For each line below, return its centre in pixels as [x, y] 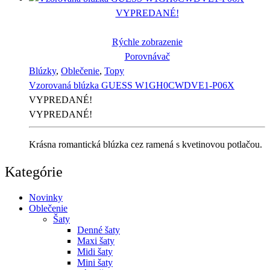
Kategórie [34, 172]
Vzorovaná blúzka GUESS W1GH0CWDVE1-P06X [132, 86]
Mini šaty [95, 263]
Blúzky [42, 71]
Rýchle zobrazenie [147, 42]
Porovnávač [147, 57]
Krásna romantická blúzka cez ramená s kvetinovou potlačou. [146, 145]
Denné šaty [99, 230]
